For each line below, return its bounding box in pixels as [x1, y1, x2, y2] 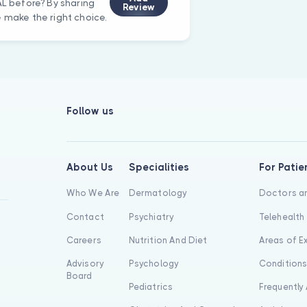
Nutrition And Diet [128, 234, 208, 245]
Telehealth [258, 211, 305, 222]
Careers [66, 234, 101, 245]
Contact [66, 211, 104, 222]
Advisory [66, 258, 105, 269]
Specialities [128, 162, 189, 173]
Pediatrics [128, 282, 173, 293]
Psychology [128, 258, 180, 269]
